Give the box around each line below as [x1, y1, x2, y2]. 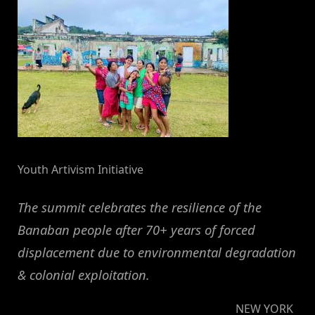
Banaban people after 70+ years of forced [18, 221, 255, 239]
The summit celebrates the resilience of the [18, 198, 262, 217]
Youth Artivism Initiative [18, 162, 143, 178]
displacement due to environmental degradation [18, 243, 296, 262]
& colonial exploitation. [18, 266, 150, 284]
